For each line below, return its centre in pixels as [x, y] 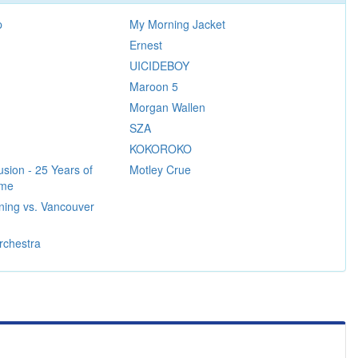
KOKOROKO [160, 148]
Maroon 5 [153, 86]
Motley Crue [160, 169]
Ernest [145, 44]
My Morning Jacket [177, 24]
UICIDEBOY [159, 65]
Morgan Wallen [167, 107]
